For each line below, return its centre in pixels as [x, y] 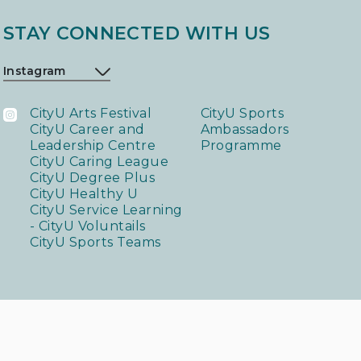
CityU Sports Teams [95, 243]
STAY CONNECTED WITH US [137, 34]
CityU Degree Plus [93, 178]
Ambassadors [245, 130]
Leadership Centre [93, 146]
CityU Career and [87, 130]
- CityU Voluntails [88, 226]
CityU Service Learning [106, 210]
